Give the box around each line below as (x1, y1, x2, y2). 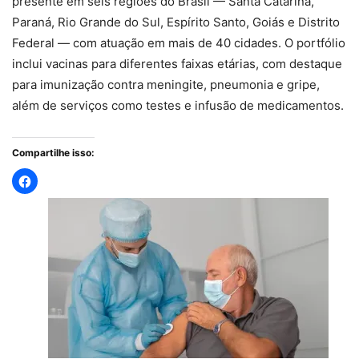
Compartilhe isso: (12, 147, 95, 159)
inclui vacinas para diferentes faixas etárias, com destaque (12, 56, 342, 72)
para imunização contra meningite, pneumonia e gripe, (12, 77, 320, 93)
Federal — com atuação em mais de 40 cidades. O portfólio (12, 35, 345, 51)
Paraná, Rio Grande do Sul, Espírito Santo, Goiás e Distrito (12, 14, 340, 30)
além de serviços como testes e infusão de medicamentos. (12, 98, 344, 114)
